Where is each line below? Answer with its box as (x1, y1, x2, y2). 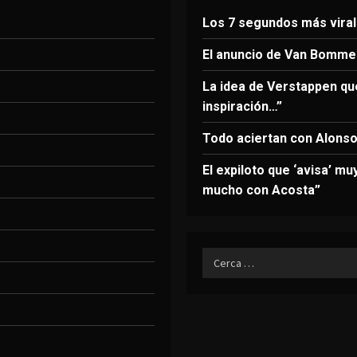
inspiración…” (202, 99, 282, 114)
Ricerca (202, 249, 245, 265)
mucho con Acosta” (202, 182, 320, 198)
